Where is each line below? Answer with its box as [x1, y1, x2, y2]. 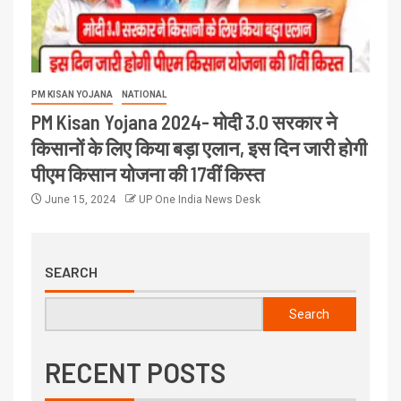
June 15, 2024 [42, 192, 118, 206]
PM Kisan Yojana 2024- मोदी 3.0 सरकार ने [31, 109, 337, 133]
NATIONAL [122, 89, 166, 99]
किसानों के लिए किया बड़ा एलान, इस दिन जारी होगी [31, 135, 367, 159]
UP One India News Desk [139, 192, 260, 206]
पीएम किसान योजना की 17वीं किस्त [31, 161, 264, 185]
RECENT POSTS [45, 355, 226, 388]
